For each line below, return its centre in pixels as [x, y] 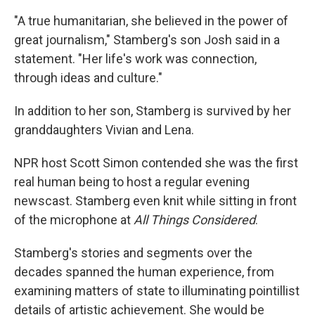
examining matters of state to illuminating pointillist [157, 290]
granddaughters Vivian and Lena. [104, 129]
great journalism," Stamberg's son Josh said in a [147, 39]
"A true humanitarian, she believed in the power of [151, 20]
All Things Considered [194, 219]
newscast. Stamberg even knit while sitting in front [155, 200]
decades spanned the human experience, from [144, 271]
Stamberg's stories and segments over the [133, 252]
